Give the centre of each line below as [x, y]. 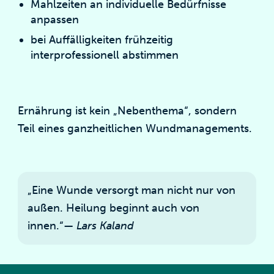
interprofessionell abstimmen [104, 55]
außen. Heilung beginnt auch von [114, 208]
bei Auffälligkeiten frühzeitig [102, 40]
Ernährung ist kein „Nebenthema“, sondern [128, 111]
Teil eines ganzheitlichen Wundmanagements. [135, 128]
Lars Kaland [106, 226]
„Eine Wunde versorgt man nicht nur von [132, 190]
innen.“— [52, 226]
